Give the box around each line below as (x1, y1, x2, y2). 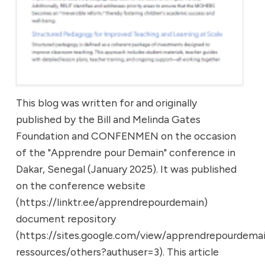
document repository (16, 212, 116, 225)
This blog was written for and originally (16, 96, 197, 109)
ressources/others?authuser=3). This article (16, 245, 219, 258)
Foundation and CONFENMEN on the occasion (16, 130, 236, 143)
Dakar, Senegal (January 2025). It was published (16, 163, 237, 176)
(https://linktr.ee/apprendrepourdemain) (16, 196, 208, 209)
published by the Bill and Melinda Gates (16, 113, 201, 126)
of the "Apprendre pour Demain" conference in (16, 146, 235, 159)
